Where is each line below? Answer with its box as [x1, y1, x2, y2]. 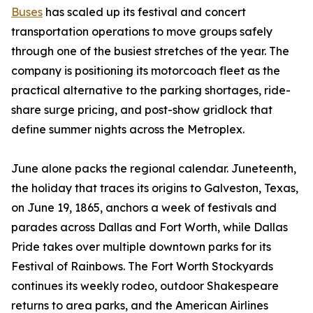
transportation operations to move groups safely [11, 24, 272, 39]
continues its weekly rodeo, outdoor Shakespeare [11, 279, 279, 293]
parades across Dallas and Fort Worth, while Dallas [11, 220, 288, 235]
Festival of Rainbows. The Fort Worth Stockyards [11, 259, 273, 274]
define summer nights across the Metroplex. [11, 122, 245, 137]
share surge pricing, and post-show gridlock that [11, 103, 272, 117]
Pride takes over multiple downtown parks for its [11, 240, 271, 254]
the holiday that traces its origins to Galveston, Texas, [11, 181, 298, 196]
